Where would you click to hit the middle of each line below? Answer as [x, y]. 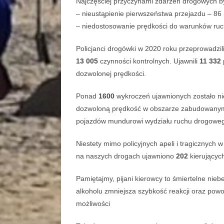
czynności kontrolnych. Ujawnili [149, 61]
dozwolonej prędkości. [111, 74]
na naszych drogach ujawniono [126, 156]
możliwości [93, 204]
